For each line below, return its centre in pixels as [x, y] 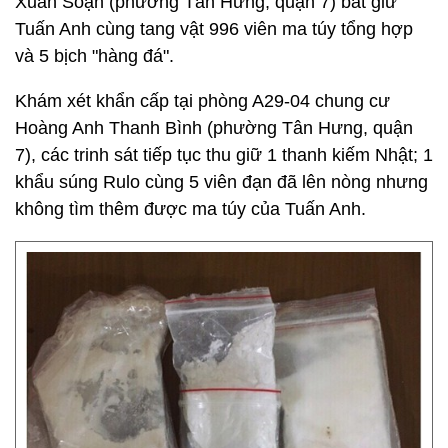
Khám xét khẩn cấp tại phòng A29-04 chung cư [202, 101]
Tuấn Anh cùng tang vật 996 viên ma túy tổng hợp [214, 29]
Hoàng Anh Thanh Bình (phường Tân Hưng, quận [214, 128]
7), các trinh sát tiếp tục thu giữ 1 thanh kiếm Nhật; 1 [224, 155]
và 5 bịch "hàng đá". [94, 56]
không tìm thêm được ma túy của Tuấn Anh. [190, 209]
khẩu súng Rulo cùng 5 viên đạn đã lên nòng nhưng [221, 182]
